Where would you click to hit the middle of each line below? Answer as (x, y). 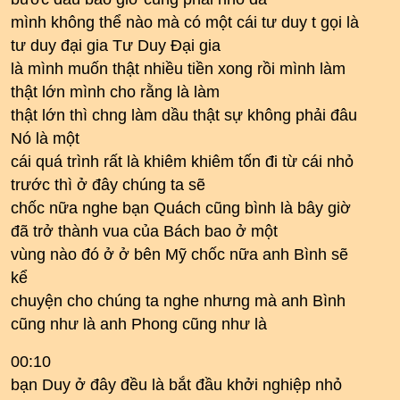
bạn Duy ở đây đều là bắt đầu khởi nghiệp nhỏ (176, 385)
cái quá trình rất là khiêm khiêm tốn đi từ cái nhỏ (182, 162)
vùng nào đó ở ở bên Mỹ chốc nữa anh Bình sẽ (179, 254)
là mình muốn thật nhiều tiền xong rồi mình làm (178, 69)
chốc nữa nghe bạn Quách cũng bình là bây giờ (181, 208)
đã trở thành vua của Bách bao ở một (144, 231)
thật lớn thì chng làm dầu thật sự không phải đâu (184, 115)
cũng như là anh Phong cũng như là (139, 324)
